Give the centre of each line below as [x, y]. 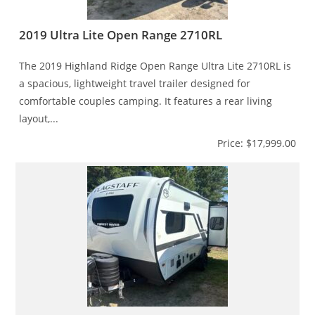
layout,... [39, 118]
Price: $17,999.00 [256, 143]
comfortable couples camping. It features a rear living [146, 101]
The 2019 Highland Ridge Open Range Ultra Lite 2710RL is [155, 65]
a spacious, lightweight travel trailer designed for [135, 83]
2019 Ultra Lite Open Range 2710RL [121, 34]
